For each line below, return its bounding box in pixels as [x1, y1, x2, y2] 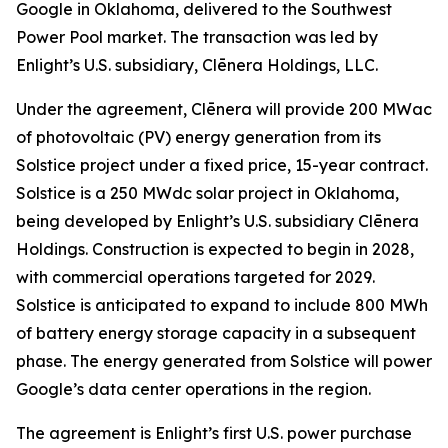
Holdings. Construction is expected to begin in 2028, [16, 239, 414, 259]
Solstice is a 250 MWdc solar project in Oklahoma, [16, 183, 399, 203]
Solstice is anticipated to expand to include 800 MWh [16, 295, 428, 315]
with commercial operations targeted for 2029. [16, 267, 375, 287]
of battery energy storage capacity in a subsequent [16, 323, 416, 343]
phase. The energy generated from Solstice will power [16, 351, 432, 371]
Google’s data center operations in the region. [16, 379, 371, 399]
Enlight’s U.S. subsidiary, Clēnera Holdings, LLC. [16, 55, 378, 75]
